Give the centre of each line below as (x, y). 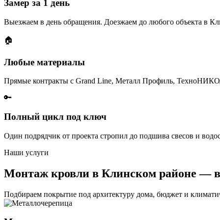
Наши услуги (26, 152)
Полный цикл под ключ (55, 116)
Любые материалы (44, 62)
